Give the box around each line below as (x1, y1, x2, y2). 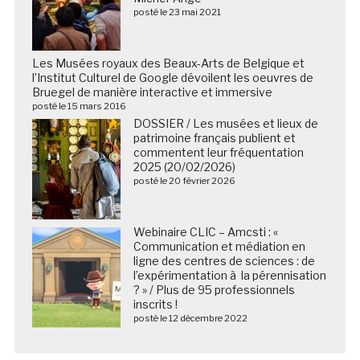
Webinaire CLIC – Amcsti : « (133, 224, 278, 239)
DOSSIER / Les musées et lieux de (133, 116, 318, 130)
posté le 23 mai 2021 (133, 6, 221, 18)
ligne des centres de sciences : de (133, 253, 315, 268)
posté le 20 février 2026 (133, 174, 235, 186)
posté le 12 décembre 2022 (133, 312, 247, 324)
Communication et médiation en (133, 239, 305, 253)
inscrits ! (133, 297, 178, 311)
